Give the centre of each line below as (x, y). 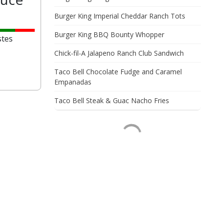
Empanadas (73, 82)
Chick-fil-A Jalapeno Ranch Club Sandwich (119, 53)
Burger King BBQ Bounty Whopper (109, 34)
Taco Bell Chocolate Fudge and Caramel (118, 72)
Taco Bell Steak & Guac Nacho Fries (112, 100)
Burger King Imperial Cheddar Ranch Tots (120, 16)
